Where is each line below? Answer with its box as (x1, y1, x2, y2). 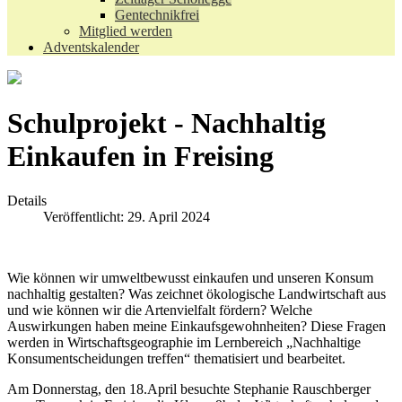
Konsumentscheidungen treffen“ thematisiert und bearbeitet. (7, 350, 345, 366)
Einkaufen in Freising (7, 140, 274, 173)
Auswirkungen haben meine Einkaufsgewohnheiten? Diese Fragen (7, 318, 386, 334)
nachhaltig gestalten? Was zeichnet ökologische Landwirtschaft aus (7, 285, 386, 301)
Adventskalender (43, 39, 139, 55)
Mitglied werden (79, 23, 172, 39)
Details (7, 192, 47, 208)
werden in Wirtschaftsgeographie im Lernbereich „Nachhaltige (7, 334, 361, 350)
